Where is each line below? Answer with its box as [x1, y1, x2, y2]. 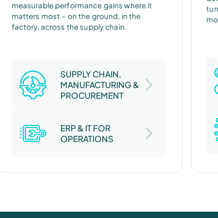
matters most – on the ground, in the [11, 11, 141, 20]
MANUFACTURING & [60, 79, 139, 91]
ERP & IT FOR [60, 123, 110, 134]
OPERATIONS [60, 133, 113, 145]
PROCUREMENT [60, 90, 124, 101]
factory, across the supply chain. [11, 22, 127, 31]
